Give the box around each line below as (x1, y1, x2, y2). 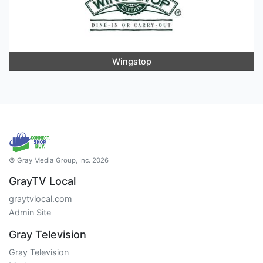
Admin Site (9, 207, 51, 217)
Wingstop (112, 56, 151, 66)
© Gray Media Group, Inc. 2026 (9, 156, 109, 164)
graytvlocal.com (9, 193, 72, 204)
